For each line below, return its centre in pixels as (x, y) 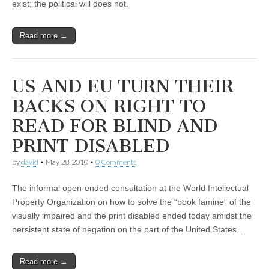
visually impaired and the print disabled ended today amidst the (132, 216)
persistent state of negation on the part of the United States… (128, 229)
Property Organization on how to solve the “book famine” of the (131, 202)
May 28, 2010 (67, 162)
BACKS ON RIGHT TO (109, 106)
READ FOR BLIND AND (115, 126)
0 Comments (116, 162)
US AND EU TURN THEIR (123, 86)
